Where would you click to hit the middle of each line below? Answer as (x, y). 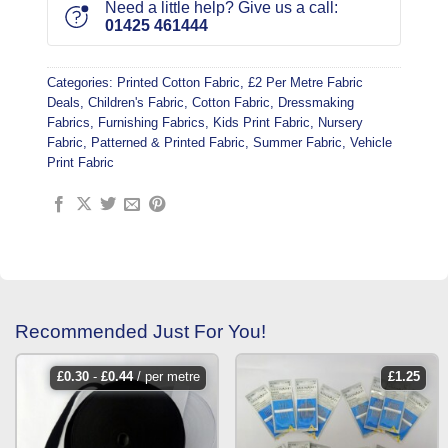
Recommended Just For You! (140, 331)
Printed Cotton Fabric (178, 83)
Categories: (82, 83)
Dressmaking (316, 103)
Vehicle (371, 143)
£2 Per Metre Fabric (305, 83)
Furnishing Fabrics (151, 123)
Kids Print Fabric (261, 123)
